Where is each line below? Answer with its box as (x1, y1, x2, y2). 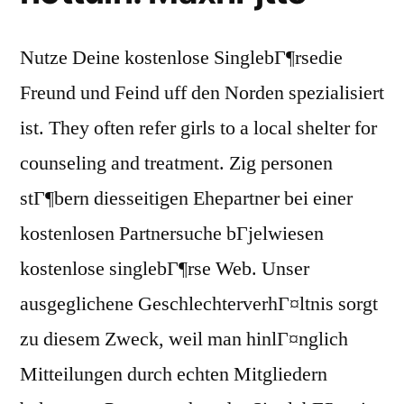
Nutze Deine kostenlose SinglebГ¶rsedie (20, 45, 343, 71)
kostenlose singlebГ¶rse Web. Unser (20, 256, 309, 282)
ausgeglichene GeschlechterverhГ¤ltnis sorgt (20, 291, 378, 317)
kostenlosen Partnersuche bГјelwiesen (20, 221, 324, 247)
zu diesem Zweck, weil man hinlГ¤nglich (20, 326, 348, 353)
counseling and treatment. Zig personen (20, 151, 333, 177)
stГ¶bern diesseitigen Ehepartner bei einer (20, 186, 353, 212)
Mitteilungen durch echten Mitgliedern (20, 362, 327, 388)
